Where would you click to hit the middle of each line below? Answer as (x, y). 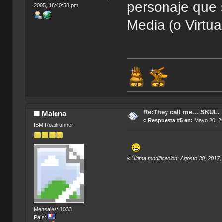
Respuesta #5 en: (170, 120)
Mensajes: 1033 (53, 209)
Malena (54, 113)
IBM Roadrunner (53, 125)
